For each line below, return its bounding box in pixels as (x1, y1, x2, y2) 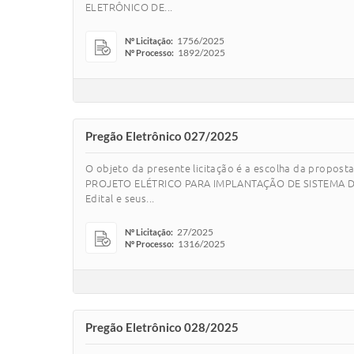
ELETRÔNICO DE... (85, 2, 173, 13)
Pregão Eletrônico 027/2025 (85, 129, 239, 143)
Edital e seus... (85, 193, 155, 204)
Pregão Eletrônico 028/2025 (85, 320, 239, 334)
